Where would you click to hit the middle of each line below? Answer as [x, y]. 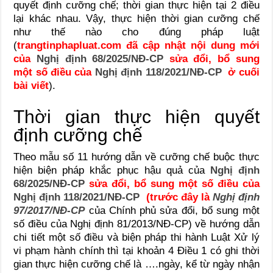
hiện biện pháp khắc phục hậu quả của [112, 170]
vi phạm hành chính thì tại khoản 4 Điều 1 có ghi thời [136, 250]
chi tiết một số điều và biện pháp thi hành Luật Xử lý [136, 237]
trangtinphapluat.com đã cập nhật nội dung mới [138, 45]
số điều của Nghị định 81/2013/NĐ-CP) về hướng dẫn [136, 224]
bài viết [31, 85]
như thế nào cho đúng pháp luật [136, 32]
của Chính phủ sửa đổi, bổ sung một [172, 210]
